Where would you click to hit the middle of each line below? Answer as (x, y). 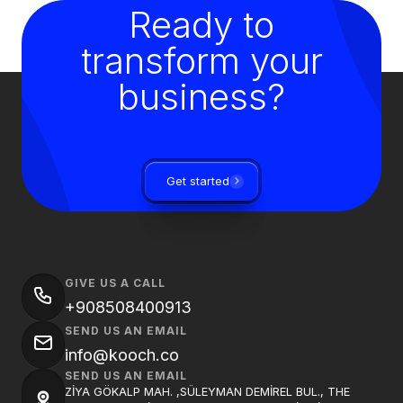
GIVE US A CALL (115, 283)
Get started (198, 181)
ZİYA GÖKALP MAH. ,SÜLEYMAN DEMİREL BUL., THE (207, 392)
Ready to (201, 25)
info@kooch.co (122, 355)
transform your (201, 61)
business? (201, 97)
